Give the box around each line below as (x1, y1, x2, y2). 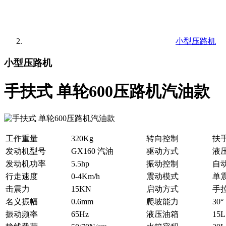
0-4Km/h (71, 172, 100, 181)
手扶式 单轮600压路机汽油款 (4, 82, 210, 100)
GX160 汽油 (71, 147, 114, 156)
